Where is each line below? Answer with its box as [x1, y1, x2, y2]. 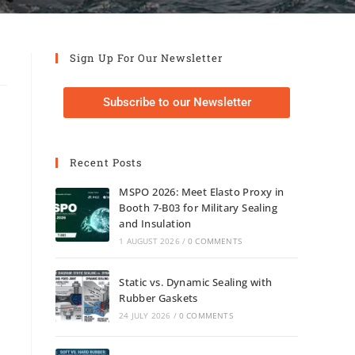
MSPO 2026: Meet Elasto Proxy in [119, 185, 284, 199]
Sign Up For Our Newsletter [70, 51, 223, 65]
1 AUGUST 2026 [119, 235, 180, 246]
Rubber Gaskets [119, 291, 198, 305]
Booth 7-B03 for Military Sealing [119, 200, 278, 215]
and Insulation [119, 216, 192, 231]
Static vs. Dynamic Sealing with [119, 275, 273, 289]
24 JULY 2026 [119, 310, 171, 321]
